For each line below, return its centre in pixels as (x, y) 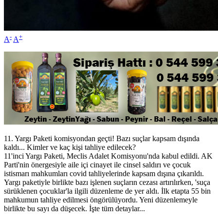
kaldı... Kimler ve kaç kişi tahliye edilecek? (70, 147)
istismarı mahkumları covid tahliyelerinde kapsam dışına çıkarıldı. (104, 173)
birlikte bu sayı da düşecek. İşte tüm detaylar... (74, 208)
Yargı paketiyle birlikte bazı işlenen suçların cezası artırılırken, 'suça (107, 182)
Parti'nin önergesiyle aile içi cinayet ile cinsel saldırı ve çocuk (97, 164)
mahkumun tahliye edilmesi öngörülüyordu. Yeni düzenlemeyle (101, 200)
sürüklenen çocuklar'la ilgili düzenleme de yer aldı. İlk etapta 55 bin (107, 191)
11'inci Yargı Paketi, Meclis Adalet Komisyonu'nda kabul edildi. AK (108, 156)
